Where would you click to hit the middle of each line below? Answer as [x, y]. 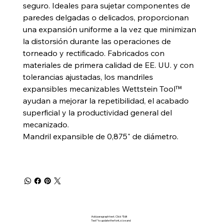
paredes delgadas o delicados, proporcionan [106, 18]
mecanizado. [46, 125]
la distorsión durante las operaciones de [97, 41]
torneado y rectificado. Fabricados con [93, 53]
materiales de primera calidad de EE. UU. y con [108, 65]
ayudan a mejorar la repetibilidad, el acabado [106, 101]
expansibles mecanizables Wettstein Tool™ [102, 89]
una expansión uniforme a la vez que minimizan [109, 29]
